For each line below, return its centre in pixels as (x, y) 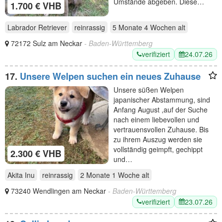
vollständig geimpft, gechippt (158, 149)
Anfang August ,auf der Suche (161, 110)
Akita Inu (21, 175)
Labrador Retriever (37, 27)
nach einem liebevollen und (156, 119)
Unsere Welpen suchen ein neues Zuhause (110, 76)
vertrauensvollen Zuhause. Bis (161, 129)
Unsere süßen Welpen (149, 90)
